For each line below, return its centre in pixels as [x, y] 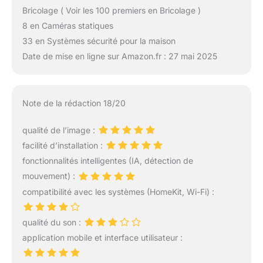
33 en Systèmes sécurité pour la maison [99, 41]
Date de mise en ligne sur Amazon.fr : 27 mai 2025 [119, 56]
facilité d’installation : [63, 146]
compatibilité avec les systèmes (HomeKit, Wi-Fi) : [118, 191]
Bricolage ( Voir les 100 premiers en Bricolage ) [111, 11]
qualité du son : [53, 222]
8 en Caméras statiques [68, 26]
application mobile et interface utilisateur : [102, 237]
